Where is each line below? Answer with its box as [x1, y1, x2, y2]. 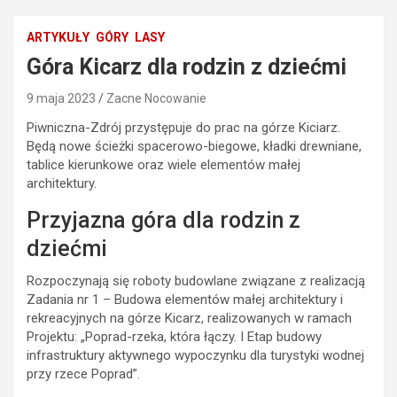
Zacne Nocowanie [106, 91, 206, 105]
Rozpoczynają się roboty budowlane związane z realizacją [27, 273, 365, 289]
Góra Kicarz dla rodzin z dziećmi [27, 54, 346, 80]
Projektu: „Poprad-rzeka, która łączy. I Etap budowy [27, 329, 322, 345]
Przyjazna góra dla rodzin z [27, 207, 300, 233]
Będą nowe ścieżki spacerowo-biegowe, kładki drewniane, [27, 138, 362, 154]
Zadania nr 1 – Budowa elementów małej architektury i [27, 292, 343, 307]
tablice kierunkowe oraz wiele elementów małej [27, 157, 300, 173]
